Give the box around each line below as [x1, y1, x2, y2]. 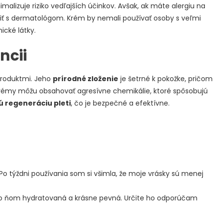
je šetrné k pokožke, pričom [118, 73, 213, 84]
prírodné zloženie [53, 73, 118, 84]
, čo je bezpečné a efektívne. [71, 98, 170, 108]
